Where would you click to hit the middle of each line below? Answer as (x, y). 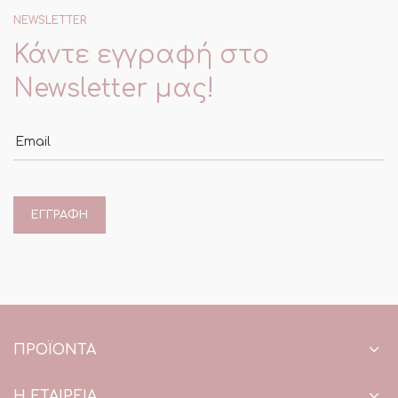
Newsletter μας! (114, 89)
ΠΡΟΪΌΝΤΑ (55, 350)
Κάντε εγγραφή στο (141, 55)
